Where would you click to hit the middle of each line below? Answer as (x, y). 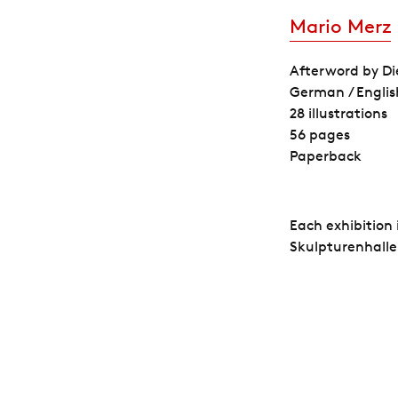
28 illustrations (338, 113)
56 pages (319, 134)
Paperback (325, 155)
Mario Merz (340, 26)
